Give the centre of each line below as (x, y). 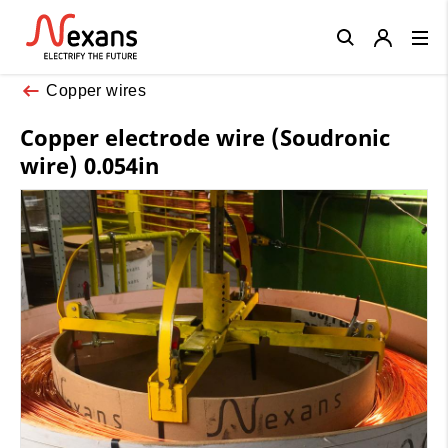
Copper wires (96, 90)
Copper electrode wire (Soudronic (205, 136)
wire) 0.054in (89, 164)
